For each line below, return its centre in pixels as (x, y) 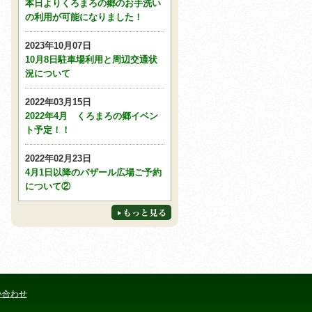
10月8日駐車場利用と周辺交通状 (91, 60)
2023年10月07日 (58, 46)
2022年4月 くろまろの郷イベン (92, 116)
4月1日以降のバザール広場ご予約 (93, 172)
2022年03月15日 (58, 102)
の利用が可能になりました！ (84, 17)
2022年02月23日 (58, 158)
